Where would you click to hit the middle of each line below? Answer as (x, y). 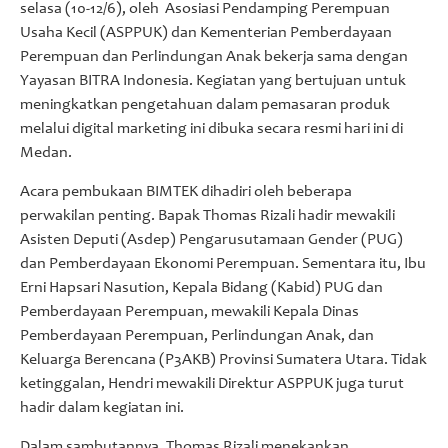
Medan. (46, 153)
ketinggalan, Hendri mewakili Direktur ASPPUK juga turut (212, 384)
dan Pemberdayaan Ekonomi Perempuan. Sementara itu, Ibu (223, 264)
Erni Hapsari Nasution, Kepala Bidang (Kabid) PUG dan (201, 288)
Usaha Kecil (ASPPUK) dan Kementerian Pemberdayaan (206, 33)
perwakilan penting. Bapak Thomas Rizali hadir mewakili (207, 216)
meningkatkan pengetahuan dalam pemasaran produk (205, 105)
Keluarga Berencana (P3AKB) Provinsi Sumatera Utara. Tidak (223, 360)
